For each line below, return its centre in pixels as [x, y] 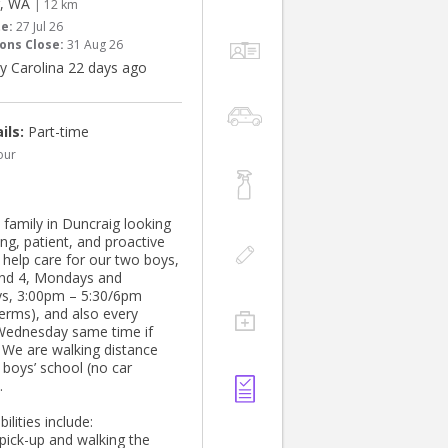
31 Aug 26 [95, 45]
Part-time [56, 132]
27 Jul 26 [39, 27]
